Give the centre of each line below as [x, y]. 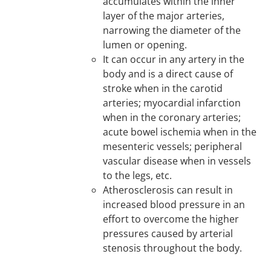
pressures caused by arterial [168, 233]
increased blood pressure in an [174, 204]
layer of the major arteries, [164, 16]
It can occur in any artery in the [174, 59]
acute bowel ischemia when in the [180, 132]
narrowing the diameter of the [172, 30]
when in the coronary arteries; [172, 117]
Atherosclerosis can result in [168, 190]
